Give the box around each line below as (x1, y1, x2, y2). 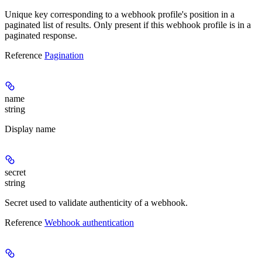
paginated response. (5, 30, 77, 41)
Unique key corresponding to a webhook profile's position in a (5, 9, 235, 20)
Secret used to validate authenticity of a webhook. (5, 198, 188, 208)
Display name (5, 124, 56, 135)
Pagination (44, 50, 84, 61)
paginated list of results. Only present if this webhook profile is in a (5, 20, 251, 30)
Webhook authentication (44, 218, 134, 228)
